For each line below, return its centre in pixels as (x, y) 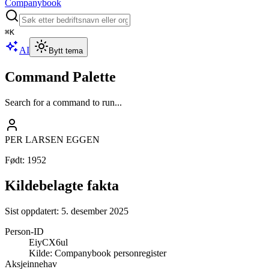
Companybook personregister (110, 253)
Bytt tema (66, 51)
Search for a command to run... (63, 102)
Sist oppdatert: (33, 211)
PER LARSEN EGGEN (52, 139)
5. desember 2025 (95, 211)
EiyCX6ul (48, 242)
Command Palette (60, 77)
